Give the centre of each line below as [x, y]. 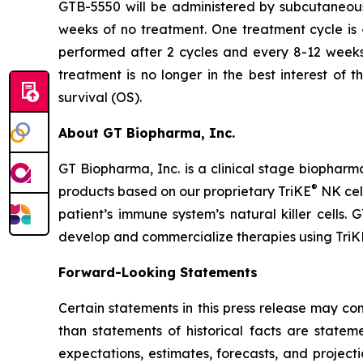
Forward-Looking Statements [158, 272]
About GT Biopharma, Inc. [147, 132]
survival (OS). [100, 97]
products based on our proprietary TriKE [185, 191]
